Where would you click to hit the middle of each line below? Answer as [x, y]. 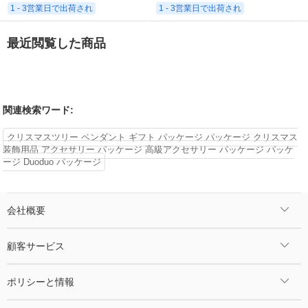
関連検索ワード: [38, 110]
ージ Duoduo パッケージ [52, 162]
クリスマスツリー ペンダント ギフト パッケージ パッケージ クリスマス [153, 137]
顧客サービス [36, 246]
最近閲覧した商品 [56, 44]
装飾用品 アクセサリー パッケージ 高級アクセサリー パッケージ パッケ [148, 149]
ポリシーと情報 [41, 282]
